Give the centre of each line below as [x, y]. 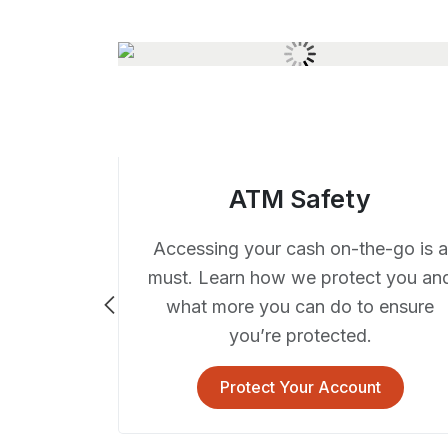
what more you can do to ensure [300, 306]
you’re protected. [300, 335]
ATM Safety [300, 198]
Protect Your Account [300, 386]
